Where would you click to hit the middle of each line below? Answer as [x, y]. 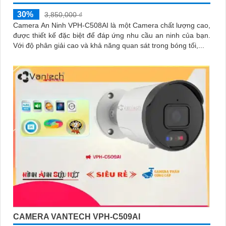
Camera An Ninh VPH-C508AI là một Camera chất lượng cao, [112, 25]
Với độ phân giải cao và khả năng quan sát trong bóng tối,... [109, 46]
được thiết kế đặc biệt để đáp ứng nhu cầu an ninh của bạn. [112, 36]
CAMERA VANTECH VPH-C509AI [77, 216]
